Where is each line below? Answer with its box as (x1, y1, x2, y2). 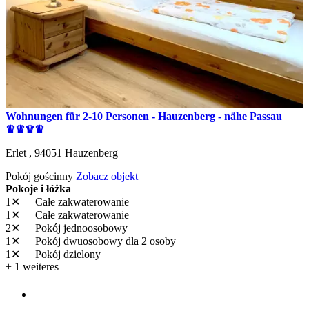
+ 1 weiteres (6, 261, 59, 273)
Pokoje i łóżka (6, 183, 71, 195)
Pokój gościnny (6, 170, 76, 183)
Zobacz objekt (76, 170, 138, 183)
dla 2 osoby (126, 235, 176, 248)
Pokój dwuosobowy (32, 235, 126, 248)
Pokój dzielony (32, 248, 101, 261)
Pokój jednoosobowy (32, 222, 128, 235)
